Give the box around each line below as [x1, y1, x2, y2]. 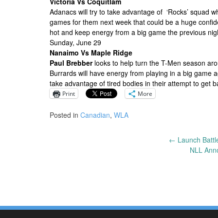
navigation [50, 160, 115, 186]
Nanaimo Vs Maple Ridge [50, 48, 132, 58]
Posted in [50, 110, 80, 120]
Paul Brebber [50, 58, 94, 68]
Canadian [80, 110, 110, 120]
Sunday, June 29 [50, 37, 101, 48]
